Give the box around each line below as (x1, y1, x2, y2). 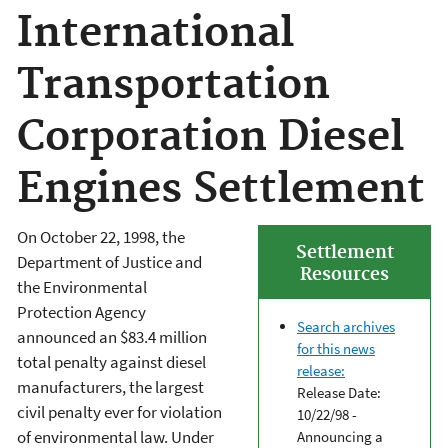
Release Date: (297, 382, 381, 402)
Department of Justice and (17, 250, 202, 273)
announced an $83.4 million (17, 325, 207, 348)
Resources (300, 263, 389, 286)
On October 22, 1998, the (17, 225, 185, 248)
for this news (297, 338, 375, 358)
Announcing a (297, 426, 383, 446)
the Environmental (17, 275, 147, 298)
